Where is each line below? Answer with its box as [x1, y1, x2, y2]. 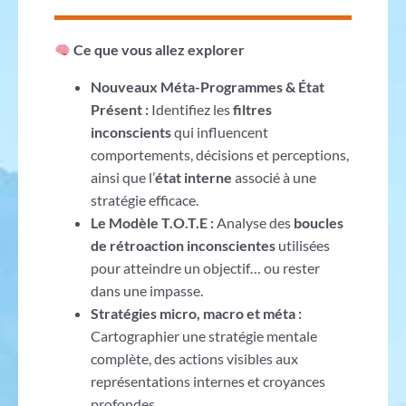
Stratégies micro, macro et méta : [90, 304, 302, 322]
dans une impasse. [90, 281, 203, 299]
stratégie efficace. [90, 190, 198, 208]
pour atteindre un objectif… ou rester [90, 258, 320, 276]
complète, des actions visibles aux [90, 349, 298, 367]
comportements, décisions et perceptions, [90, 145, 349, 163]
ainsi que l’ [90, 168, 155, 186]
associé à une [231, 168, 316, 186]
